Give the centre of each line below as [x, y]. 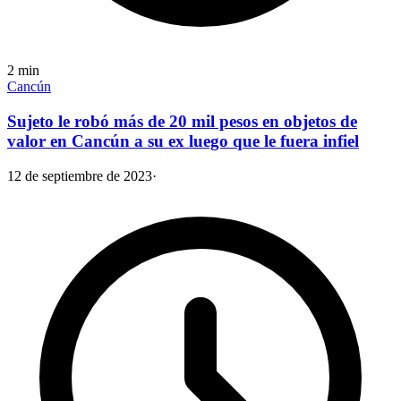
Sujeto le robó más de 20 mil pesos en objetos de [182, 121]
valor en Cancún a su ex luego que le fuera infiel [183, 141]
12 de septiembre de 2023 [80, 175]
